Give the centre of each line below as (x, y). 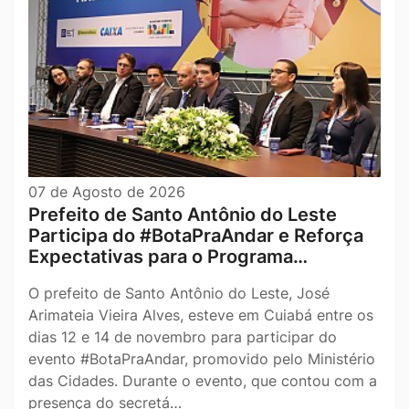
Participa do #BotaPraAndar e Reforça (196, 236)
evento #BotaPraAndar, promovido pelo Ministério (202, 359)
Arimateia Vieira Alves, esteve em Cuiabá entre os (201, 315)
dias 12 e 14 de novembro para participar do (183, 337)
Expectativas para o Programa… (168, 257)
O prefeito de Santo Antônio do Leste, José (179, 294)
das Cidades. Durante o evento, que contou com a (203, 381)
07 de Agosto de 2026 (107, 192)
